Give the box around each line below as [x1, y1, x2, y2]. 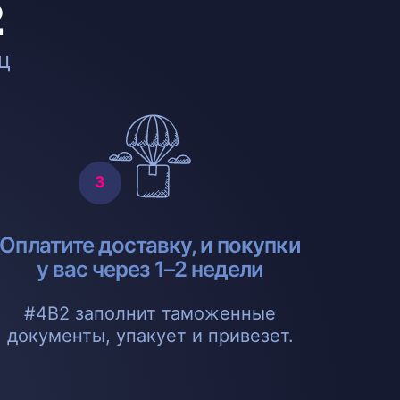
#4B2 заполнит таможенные [24, 302, 276, 324]
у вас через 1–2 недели [37, 255, 263, 282]
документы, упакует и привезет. [6, 324, 294, 346]
